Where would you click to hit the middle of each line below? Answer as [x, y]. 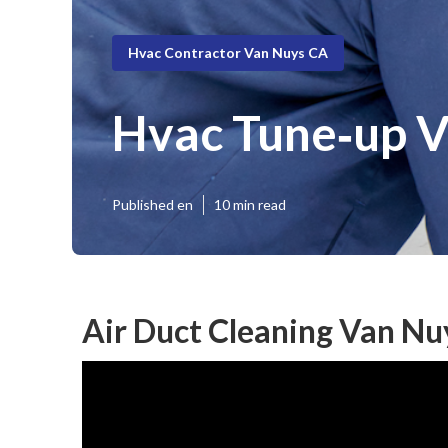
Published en [152, 204]
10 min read [250, 204]
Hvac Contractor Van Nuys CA [228, 52]
